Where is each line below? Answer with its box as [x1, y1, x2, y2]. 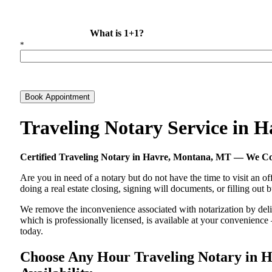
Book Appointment [25, 92, 90, 102]
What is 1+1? [90, 28, 144, 39]
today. [20, 226, 43, 236]
